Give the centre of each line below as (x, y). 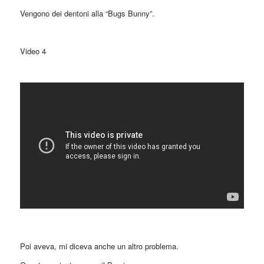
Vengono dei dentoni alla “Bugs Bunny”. (87, 14)
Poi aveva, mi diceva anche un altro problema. (99, 246)
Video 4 (33, 51)
